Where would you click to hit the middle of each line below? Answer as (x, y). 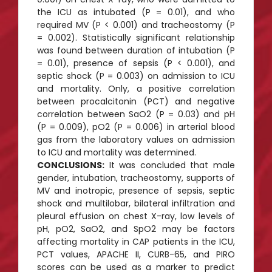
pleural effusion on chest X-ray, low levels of (136, 216)
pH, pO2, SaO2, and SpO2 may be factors (136, 229)
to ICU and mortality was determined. (117, 152)
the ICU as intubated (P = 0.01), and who (136, 12)
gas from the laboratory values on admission (136, 139)
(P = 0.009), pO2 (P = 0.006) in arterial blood (136, 127)
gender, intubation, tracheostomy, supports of (136, 178)
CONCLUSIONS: (71, 165)
